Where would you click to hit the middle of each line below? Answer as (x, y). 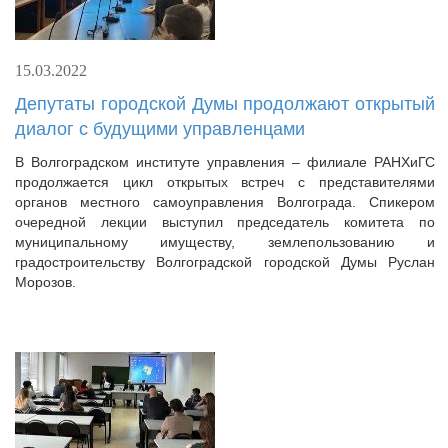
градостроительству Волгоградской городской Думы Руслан (225, 262)
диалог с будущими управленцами (160, 129)
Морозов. (45, 282)
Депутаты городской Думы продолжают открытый (225, 104)
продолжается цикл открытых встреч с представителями (225, 182)
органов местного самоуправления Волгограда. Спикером (225, 202)
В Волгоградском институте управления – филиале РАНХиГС (225, 162)
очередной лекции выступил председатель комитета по (225, 222)
